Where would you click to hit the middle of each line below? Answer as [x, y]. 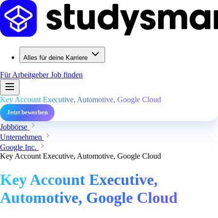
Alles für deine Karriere [55, 58]
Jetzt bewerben [27, 112]
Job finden [67, 75]
